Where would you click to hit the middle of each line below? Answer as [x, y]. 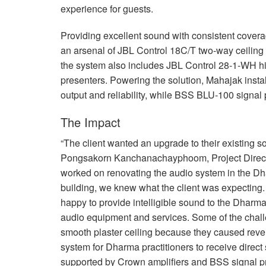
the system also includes [113, 65]
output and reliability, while [118, 94]
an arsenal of [89, 50]
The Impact [91, 122]
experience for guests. [107, 8]
